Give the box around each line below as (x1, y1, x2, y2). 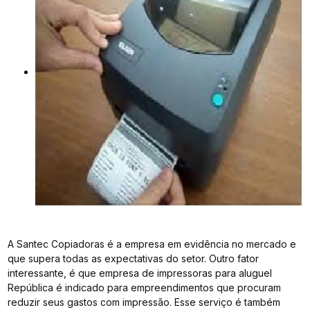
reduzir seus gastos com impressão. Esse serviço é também (8, 295, 281, 308)
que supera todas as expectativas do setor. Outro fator (8, 252, 259, 264)
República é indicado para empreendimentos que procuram (8, 281, 282, 293)
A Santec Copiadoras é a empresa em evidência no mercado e (8, 237, 297, 250)
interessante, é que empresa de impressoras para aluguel (8, 266, 273, 279)
